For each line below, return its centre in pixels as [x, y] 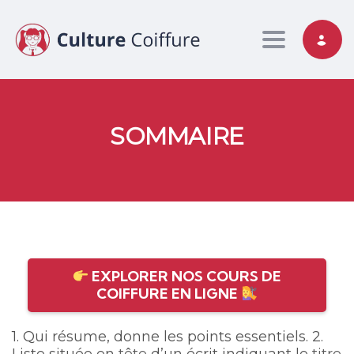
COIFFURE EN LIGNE [169, 294]
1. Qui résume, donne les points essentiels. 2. [168, 337]
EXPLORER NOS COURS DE [185, 277]
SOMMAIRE [177, 137]
